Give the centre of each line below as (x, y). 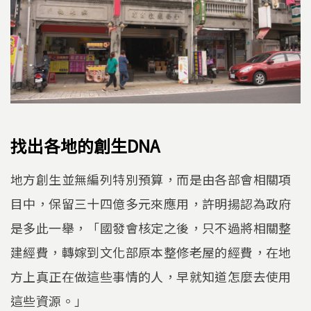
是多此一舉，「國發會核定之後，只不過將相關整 (151, 227)
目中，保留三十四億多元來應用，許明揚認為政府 (151, 203)
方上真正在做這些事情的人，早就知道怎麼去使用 (151, 276)
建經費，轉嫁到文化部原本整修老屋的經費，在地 (151, 252)
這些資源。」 (49, 300)
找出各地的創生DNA (85, 146)
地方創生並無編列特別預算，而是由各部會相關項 (151, 179)
